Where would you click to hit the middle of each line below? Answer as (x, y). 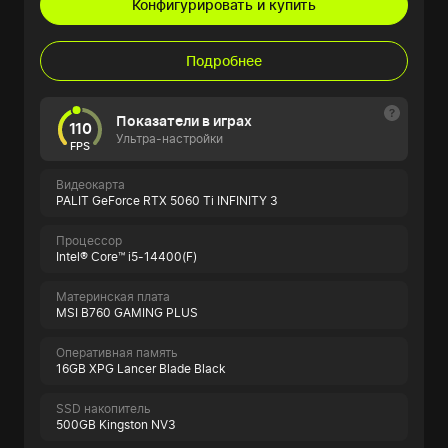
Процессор (89, 241)
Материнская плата (113, 297)
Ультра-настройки (169, 139)
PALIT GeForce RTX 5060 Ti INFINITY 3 (167, 201)
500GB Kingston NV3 (116, 425)
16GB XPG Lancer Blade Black (141, 369)
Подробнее (224, 61)
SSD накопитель (103, 409)
